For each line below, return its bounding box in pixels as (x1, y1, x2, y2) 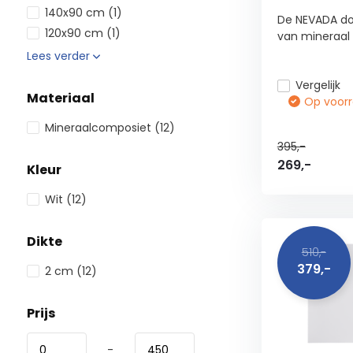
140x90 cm (44, 5, 108, 20)
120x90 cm (44, 25, 106, 41)
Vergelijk (295, 77, 340, 93)
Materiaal (26, 89, 95, 107)
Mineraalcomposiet (44, 120, 154, 136)
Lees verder (26, 48, 93, 64)
